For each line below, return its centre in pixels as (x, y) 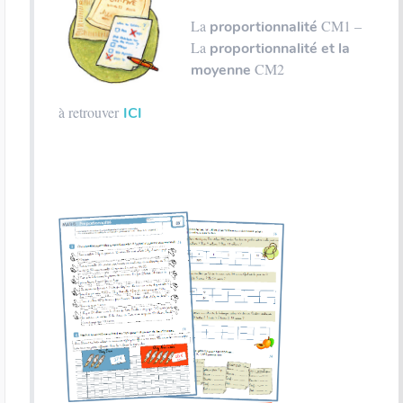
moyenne (221, 70)
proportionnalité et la (280, 49)
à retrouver (91, 112)
